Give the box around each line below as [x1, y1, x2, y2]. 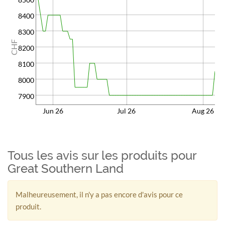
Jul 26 [117, 106, 136, 115]
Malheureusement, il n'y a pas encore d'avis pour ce [16, 190, 183, 199]
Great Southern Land [8, 161, 124, 176]
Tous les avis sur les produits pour [8, 148, 196, 163]
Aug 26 [191, 106, 214, 115]
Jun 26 [42, 106, 63, 115]
